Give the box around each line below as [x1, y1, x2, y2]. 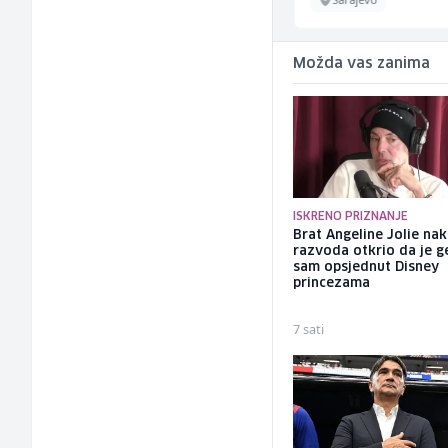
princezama [293, 277, 371, 291]
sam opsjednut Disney [293, 261, 440, 275]
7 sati [293, 320, 325, 339]
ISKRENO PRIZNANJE [293, 211, 409, 223]
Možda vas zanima [293, 57, 431, 72]
